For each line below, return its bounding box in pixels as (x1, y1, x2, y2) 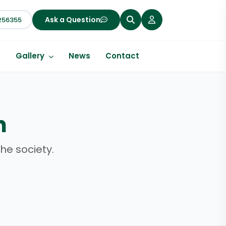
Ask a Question (45, 14, 100, 25)
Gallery (16, 50, 46, 61)
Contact (105, 50, 139, 61)
